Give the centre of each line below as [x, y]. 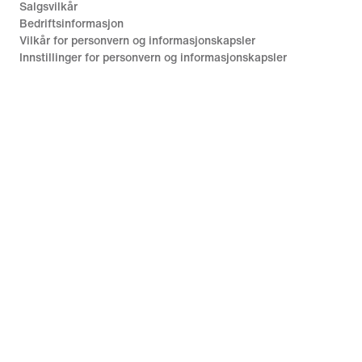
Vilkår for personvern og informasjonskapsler [137, 40]
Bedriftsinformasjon [72, 23]
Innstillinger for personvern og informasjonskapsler [153, 57]
